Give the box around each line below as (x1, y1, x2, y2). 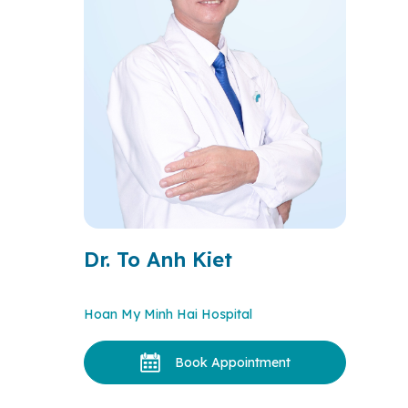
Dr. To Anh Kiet (84, 247, 232, 272)
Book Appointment (174, 354, 291, 371)
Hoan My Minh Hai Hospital (84, 306, 252, 322)
